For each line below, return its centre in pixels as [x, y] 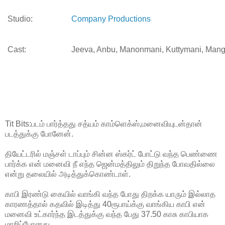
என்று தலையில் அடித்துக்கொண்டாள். [68, 174]
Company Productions [111, 19]
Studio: [20, 19]
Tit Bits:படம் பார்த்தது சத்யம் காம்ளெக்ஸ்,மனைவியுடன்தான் [104, 124]
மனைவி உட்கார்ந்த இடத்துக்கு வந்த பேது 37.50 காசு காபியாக [107, 214]
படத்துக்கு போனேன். [39, 134]
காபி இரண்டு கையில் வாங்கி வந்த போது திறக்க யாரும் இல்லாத [110, 194]
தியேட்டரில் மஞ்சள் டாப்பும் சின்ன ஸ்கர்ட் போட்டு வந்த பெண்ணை [111, 154]
